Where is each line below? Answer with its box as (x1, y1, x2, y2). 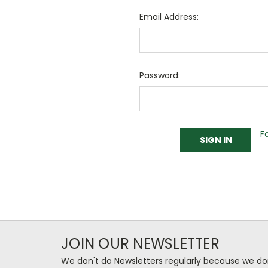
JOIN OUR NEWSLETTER (61, 233, 220, 254)
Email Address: (139, 11, 199, 23)
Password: (139, 69, 180, 81)
